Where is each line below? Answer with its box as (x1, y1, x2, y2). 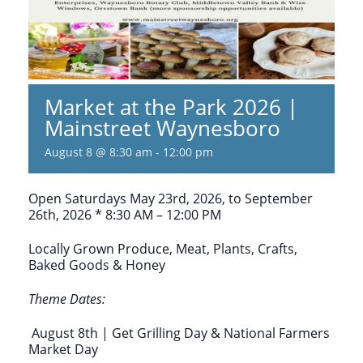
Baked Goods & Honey (28, 255, 165, 274)
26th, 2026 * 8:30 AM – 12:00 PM (28, 205, 221, 224)
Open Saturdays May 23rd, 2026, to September (28, 189, 313, 207)
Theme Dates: (28, 289, 105, 308)
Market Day (28, 340, 98, 358)
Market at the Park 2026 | (45, 92, 298, 122)
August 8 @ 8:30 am (45, 143, 152, 160)
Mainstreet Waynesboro (45, 113, 280, 143)
